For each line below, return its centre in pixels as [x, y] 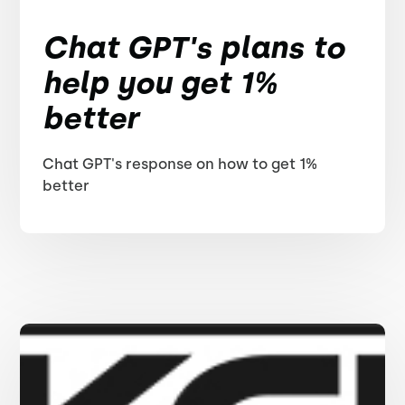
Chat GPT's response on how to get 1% [180, 164]
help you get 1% [160, 83]
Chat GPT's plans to [194, 47]
